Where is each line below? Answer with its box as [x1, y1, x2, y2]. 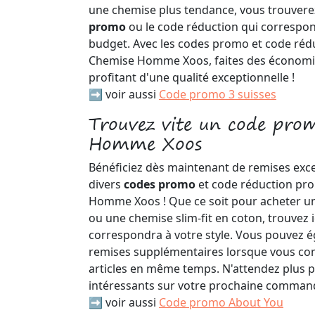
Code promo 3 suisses [159, 86, 276, 102]
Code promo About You [159, 295, 283, 310]
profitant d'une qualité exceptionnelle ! [89, 70, 295, 85]
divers [89, 176, 124, 192]
